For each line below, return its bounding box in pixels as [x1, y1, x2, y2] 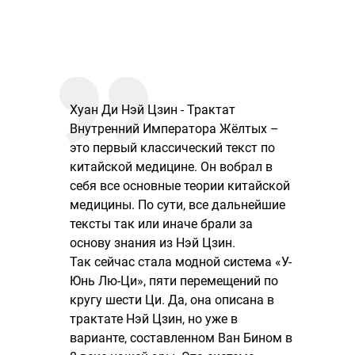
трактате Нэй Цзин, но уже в [70, 311, 238, 326]
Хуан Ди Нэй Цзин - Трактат [70, 102, 235, 117]
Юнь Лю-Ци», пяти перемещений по [70, 273, 278, 288]
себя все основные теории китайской [70, 178, 290, 193]
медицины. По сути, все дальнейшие [70, 197, 285, 212]
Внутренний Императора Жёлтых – [70, 121, 279, 136]
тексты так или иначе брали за [70, 216, 253, 231]
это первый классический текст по [70, 140, 275, 155]
